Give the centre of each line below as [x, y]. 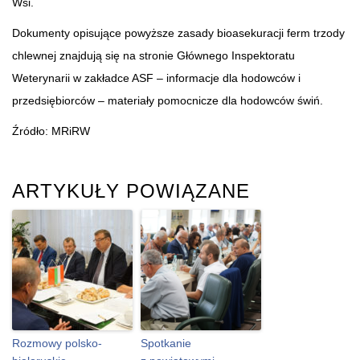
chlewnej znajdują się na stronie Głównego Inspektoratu [153, 55]
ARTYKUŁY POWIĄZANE [131, 190]
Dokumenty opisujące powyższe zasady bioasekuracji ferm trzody [178, 33]
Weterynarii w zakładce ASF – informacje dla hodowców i [156, 78]
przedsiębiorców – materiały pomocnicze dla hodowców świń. [168, 100]
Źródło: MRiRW [51, 131]
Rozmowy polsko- [57, 343]
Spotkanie [166, 343]
